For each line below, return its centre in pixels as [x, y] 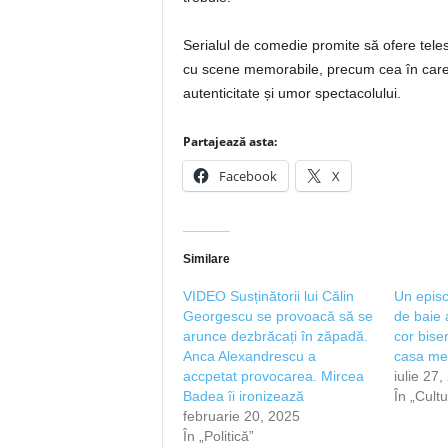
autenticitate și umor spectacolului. [291, 93]
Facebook [247, 176]
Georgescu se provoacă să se [277, 316]
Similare [206, 259]
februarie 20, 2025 [241, 416]
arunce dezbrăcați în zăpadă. [275, 336]
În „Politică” [218, 436]
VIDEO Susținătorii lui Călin [268, 296]
